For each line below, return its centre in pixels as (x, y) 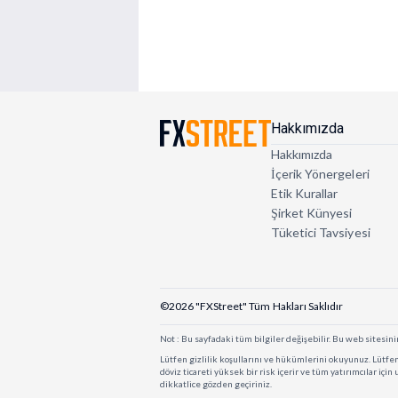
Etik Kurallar (304, 194)
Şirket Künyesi (311, 213)
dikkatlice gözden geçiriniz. (215, 384)
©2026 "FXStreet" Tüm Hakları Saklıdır (251, 306)
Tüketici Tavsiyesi (320, 233)
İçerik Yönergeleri (320, 174)
